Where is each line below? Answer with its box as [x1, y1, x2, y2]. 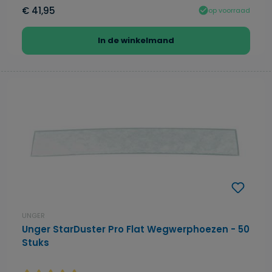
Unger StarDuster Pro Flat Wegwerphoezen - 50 [22, 223, 250, 236]
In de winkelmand [98, 35, 174, 47]
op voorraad [208, 5, 250, 15]
